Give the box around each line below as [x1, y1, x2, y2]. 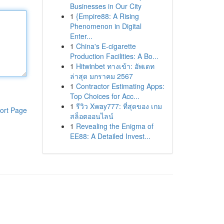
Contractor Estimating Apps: [75, 81, 164, 91]
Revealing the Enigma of [75, 121, 153, 131]
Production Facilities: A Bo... [69, 51, 158, 61]
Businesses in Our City [69, 1, 141, 11]
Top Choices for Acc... [69, 91, 139, 101]
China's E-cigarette [75, 41, 136, 51]
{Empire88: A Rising [75, 11, 139, 21]
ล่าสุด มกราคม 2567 [69, 71, 133, 81]
